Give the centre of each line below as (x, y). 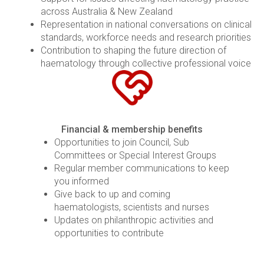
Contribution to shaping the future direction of (133, 51)
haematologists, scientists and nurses (132, 207)
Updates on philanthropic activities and (134, 220)
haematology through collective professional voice (146, 64)
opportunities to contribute (110, 233)
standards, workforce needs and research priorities (146, 38)
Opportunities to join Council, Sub (122, 143)
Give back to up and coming (112, 194)
